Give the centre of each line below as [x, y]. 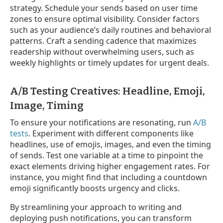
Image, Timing [47, 105]
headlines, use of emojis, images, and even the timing [111, 144]
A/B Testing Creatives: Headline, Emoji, [108, 91]
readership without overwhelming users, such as [102, 52]
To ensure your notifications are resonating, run [102, 122]
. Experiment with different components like [111, 133]
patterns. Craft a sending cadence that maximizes [103, 41]
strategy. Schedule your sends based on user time [104, 8]
